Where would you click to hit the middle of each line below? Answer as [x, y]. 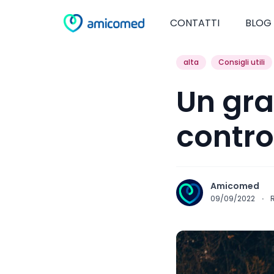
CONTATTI [195, 23]
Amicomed [235, 186]
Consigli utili [242, 62]
